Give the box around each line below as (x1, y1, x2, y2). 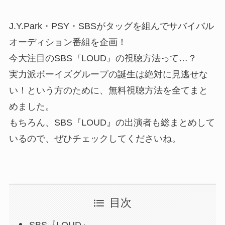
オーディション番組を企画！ (9, 37, 127, 47)
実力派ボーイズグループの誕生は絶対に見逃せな (9, 69, 208, 79)
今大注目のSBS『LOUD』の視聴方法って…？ (9, 53, 197, 63)
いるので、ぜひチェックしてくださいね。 (9, 133, 181, 144)
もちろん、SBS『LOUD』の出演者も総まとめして (9, 117, 215, 128)
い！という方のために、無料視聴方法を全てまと (9, 85, 208, 95)
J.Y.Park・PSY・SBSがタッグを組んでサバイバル (9, 21, 214, 31)
